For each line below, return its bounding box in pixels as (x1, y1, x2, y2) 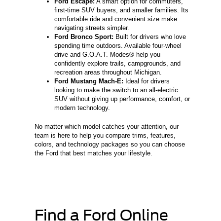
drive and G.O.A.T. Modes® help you (54, 51, 160, 59)
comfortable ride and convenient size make (54, 15, 177, 23)
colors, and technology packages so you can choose (35, 141, 185, 148)
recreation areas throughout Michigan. (54, 69, 162, 76)
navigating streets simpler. (54, 24, 129, 32)
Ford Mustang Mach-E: (54, 77, 123, 85)
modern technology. (54, 104, 110, 112)
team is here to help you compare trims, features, (35, 132, 176, 140)
